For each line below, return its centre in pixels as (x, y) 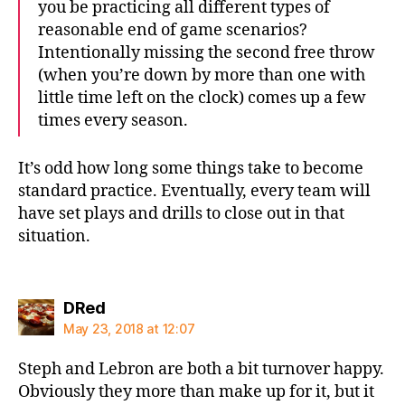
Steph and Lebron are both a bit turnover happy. (201, 369)
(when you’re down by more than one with (202, 75)
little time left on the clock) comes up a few (202, 98)
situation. (54, 236)
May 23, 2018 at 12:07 (129, 329)
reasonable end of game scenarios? (173, 30)
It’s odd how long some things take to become (191, 168)
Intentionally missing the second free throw (207, 53)
